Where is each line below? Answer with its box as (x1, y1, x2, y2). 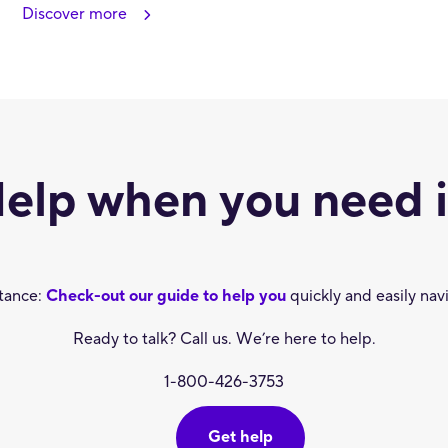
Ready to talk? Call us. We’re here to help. (72, 328, 376, 349)
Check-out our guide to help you (45, 285, 286, 306)
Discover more (21, 3, 127, 24)
